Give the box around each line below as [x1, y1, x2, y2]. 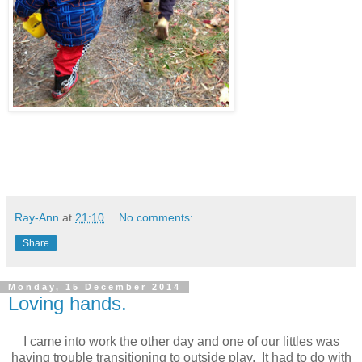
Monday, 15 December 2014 [8, 282, 181, 293]
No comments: [119, 210, 194, 224]
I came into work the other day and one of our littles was [23, 335, 339, 349]
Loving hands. [8, 292, 127, 314]
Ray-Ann [15, 210, 59, 224]
